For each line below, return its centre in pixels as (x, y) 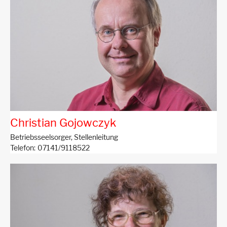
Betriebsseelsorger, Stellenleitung (64, 138)
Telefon (22, 148)
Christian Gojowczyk (63, 122)
